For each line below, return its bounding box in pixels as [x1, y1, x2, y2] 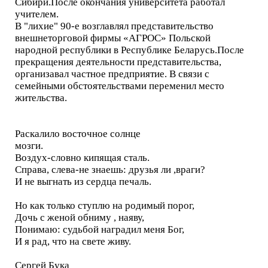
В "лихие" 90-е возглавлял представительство [15, 20, 214, 32]
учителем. [15, 8, 59, 20]
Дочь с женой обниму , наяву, [15, 212, 144, 223]
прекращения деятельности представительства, [15, 56, 221, 68]
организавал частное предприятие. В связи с [15, 68, 209, 80]
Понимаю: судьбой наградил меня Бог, [15, 224, 184, 235]
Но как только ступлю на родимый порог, [15, 200, 194, 211]
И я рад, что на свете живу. [15, 236, 131, 247]
